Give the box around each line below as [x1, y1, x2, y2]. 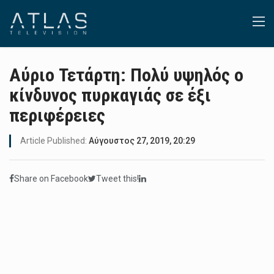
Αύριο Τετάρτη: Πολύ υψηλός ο [9, 64, 243, 86]
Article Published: [20, 136, 89, 146]
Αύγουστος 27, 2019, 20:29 [89, 136, 195, 146]
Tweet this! [96, 174, 139, 183]
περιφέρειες [9, 105, 105, 126]
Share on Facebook [14, 174, 88, 183]
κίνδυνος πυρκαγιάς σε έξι [9, 84, 211, 106]
